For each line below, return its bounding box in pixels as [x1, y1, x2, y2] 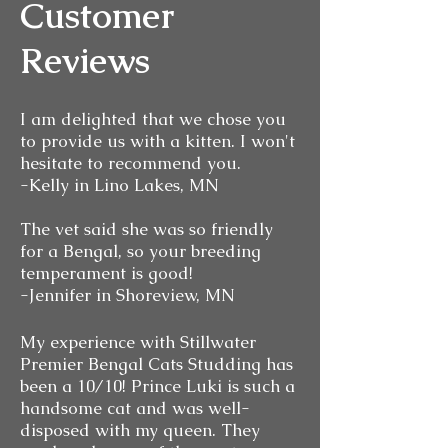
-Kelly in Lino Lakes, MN [20, 174, 218, 196]
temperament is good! [20, 262, 193, 284]
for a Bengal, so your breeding [20, 240, 261, 262]
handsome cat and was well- [20, 397, 250, 419]
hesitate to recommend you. [20, 152, 241, 174]
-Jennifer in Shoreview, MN [20, 284, 239, 306]
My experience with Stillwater [20, 331, 256, 353]
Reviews [20, 38, 150, 83]
